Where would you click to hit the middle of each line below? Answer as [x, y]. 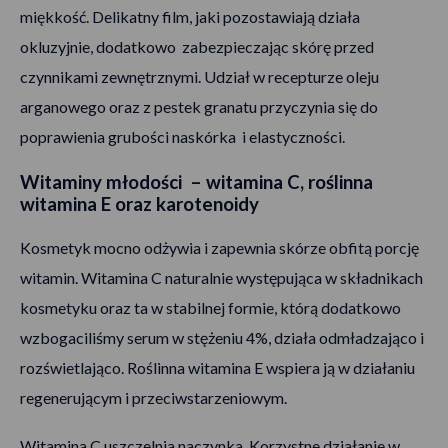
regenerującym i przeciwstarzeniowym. [153, 398]
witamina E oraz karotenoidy [139, 203]
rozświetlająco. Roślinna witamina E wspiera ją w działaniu [217, 368]
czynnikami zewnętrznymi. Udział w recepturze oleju [199, 76]
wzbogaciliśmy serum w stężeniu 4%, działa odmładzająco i [222, 338]
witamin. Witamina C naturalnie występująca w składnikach [221, 278]
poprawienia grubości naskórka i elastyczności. [182, 136]
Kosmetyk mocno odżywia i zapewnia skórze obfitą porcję [219, 248]
